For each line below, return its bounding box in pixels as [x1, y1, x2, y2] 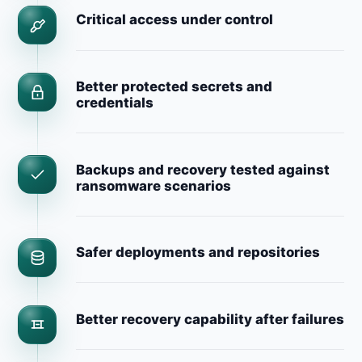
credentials [75, 95, 154, 111]
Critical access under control [75, 11, 273, 28]
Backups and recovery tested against [75, 161, 330, 178]
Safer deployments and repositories [75, 244, 320, 261]
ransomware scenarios [75, 177, 231, 194]
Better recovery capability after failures [75, 310, 344, 327]
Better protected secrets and [75, 78, 272, 95]
